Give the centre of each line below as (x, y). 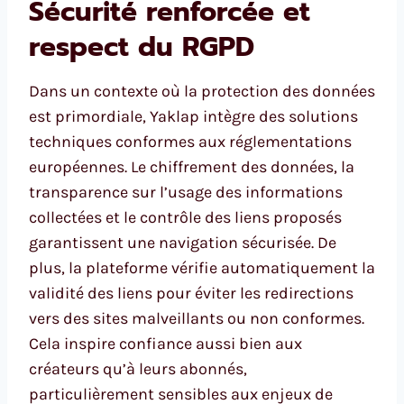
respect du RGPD (142, 47)
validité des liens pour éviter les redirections (191, 294)
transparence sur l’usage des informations (186, 193)
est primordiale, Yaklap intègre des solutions (193, 117)
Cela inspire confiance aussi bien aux (165, 344)
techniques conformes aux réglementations (190, 142)
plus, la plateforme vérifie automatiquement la (202, 268)
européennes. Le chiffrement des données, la (192, 167)
